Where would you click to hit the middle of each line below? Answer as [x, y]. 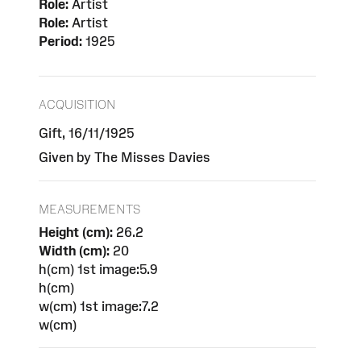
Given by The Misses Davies [124, 157]
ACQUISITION [77, 104]
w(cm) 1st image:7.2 [99, 306]
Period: [60, 41]
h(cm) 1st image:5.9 [98, 269]
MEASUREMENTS [89, 209]
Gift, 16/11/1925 [86, 133]
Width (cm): [74, 250]
